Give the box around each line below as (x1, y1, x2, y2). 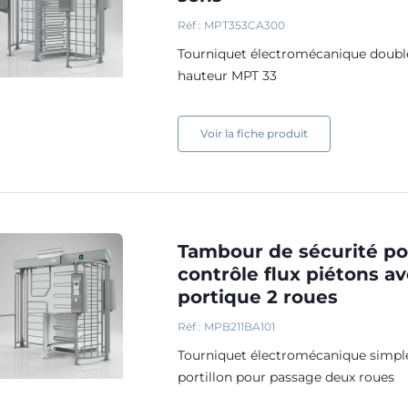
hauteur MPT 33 (178, 67, 281, 84)
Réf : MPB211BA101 (178, 320, 276, 333)
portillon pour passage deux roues (178, 369, 395, 385)
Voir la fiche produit (200, 127, 309, 140)
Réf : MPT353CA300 (178, 18, 286, 32)
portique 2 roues (178, 286, 339, 308)
